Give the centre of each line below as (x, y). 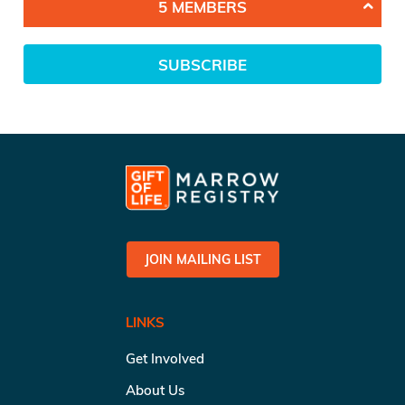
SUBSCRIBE (202, 64)
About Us (155, 390)
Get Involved (165, 358)
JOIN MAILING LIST (202, 259)
